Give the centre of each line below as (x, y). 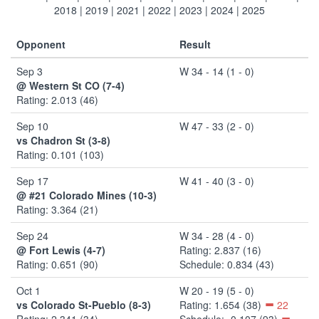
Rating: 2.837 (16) (220, 250)
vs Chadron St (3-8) (63, 140)
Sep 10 (32, 126)
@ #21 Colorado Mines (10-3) (87, 195)
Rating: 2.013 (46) (57, 99)
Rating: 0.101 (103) (60, 154)
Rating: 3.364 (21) (57, 209)
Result (195, 44)
